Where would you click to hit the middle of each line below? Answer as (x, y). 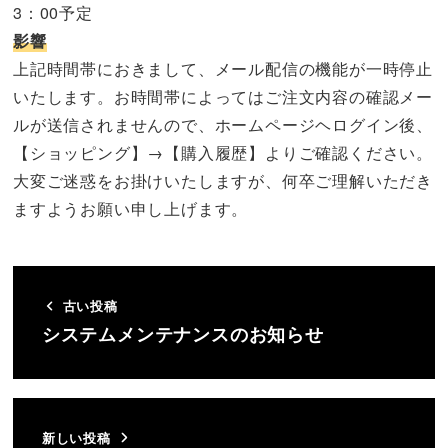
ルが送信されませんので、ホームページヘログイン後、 (223, 125)
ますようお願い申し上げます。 (131, 209)
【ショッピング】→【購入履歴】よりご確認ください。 (223, 153)
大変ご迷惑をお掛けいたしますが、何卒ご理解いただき (223, 181)
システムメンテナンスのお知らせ (182, 333)
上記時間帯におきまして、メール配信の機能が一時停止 (223, 69)
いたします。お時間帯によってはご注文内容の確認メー (223, 97)
